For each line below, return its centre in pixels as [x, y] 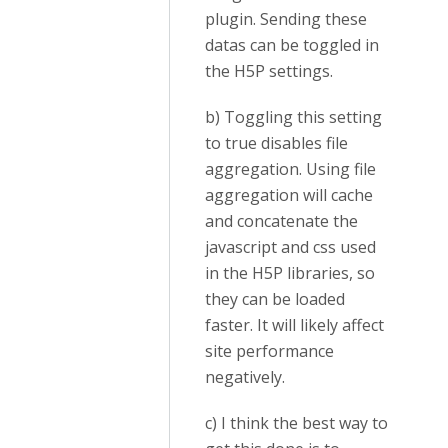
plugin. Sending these [286, 19]
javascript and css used [290, 247]
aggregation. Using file [290, 169]
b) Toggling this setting [293, 117]
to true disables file [276, 143]
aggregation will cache [289, 195]
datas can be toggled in [292, 45]
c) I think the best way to [296, 423]
